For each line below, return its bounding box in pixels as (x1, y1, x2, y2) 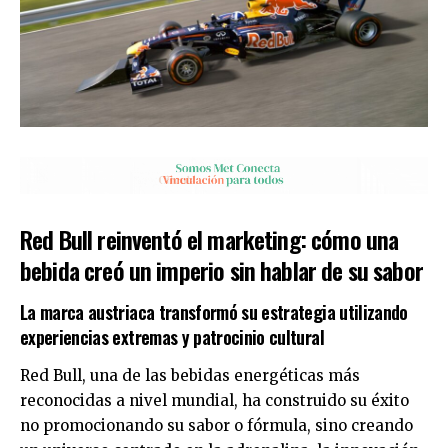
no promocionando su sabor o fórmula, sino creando (20, 416, 413, 436)
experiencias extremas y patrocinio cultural (20, 323, 324, 350)
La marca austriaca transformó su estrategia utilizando (20, 298, 408, 325)
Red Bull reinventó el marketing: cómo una (20, 221, 399, 258)
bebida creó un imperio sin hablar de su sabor (20, 252, 423, 289)
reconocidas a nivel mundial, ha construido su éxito (20, 391, 409, 411)
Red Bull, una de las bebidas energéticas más (20, 366, 360, 386)
